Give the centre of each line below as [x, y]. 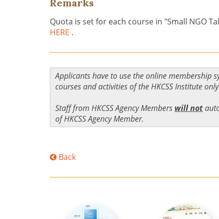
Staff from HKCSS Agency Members [115, 108]
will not [189, 108]
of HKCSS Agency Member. [99, 119]
